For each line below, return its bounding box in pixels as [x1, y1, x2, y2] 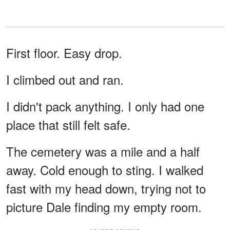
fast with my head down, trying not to [6, 179, 206, 197]
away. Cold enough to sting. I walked [6, 160, 203, 179]
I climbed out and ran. [6, 70, 124, 88]
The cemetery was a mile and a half [6, 142, 200, 160]
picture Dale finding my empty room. [6, 197, 202, 216]
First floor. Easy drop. [6, 43, 122, 62]
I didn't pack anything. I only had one [6, 97, 204, 115]
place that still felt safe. [6, 115, 130, 133]
